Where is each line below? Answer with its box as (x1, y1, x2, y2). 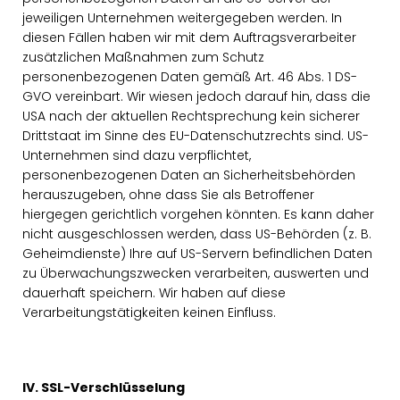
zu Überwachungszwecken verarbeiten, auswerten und (22, 264, 369, 282)
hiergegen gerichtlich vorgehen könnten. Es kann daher (22, 205, 374, 223)
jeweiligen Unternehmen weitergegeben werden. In (22, 9, 342, 27)
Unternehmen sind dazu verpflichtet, (22, 146, 251, 164)
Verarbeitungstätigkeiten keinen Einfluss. (22, 304, 276, 321)
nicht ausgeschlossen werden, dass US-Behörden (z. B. (22, 225, 371, 243)
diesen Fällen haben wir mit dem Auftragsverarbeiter (22, 29, 356, 46)
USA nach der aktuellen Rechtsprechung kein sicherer (22, 107, 360, 125)
